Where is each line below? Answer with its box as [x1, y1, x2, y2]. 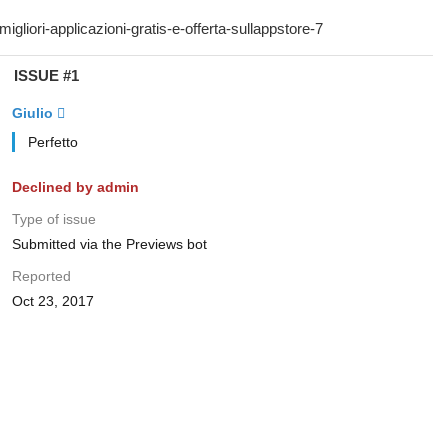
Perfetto [27, 134, 78, 150]
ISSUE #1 [13, 67, 79, 84]
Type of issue [11, 211, 96, 227]
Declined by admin [11, 179, 139, 195]
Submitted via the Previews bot [11, 236, 207, 252]
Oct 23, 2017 [11, 293, 94, 309]
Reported [11, 268, 71, 284]
